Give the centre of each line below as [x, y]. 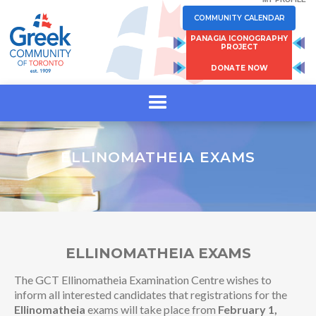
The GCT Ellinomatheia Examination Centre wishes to [143, 280]
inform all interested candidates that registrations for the [151, 294]
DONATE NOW [239, 68]
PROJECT [239, 47]
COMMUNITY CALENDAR [239, 18]
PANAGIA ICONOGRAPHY [239, 38]
